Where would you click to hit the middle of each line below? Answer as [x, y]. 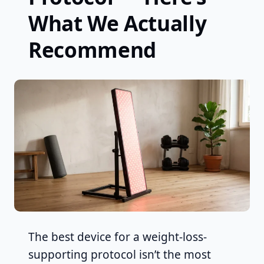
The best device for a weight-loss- [118, 237]
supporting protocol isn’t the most [120, 254]
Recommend [92, 50]
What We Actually [118, 23]
